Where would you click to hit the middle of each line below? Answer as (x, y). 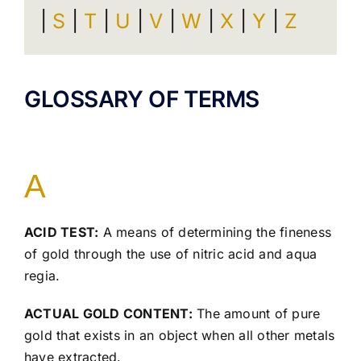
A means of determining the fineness (215, 232)
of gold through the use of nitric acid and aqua (170, 254)
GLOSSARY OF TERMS (141, 100)
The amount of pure (256, 314)
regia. (42, 276)
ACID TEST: (61, 232)
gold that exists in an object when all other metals (179, 336)
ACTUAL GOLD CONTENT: (108, 314)
